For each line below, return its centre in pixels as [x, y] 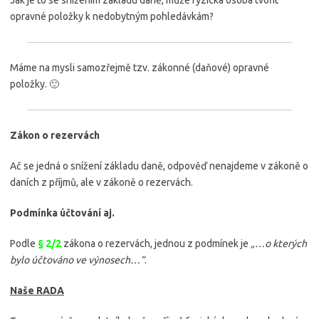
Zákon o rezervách [55, 135]
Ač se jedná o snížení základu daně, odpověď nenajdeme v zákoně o [159, 166]
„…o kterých [279, 243]
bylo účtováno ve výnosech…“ [77, 260]
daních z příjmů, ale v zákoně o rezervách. [101, 182]
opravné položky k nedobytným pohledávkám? [112, 16]
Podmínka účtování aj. [62, 213]
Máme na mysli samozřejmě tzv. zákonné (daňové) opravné [140, 67]
